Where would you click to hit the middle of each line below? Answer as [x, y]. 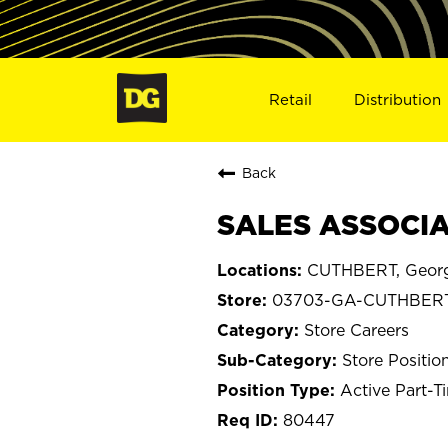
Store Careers [356, 329]
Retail [290, 99]
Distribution [398, 99]
